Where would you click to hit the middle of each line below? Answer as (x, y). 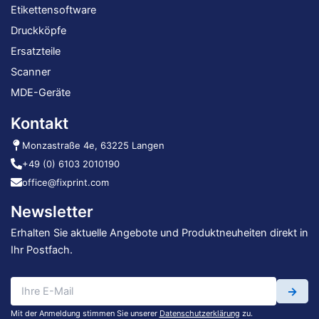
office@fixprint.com (65, 183)
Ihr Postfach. (41, 250)
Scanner (30, 72)
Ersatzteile (35, 52)
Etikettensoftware (53, 10)
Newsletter (52, 212)
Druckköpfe (38, 31)
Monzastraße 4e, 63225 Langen (93, 146)
